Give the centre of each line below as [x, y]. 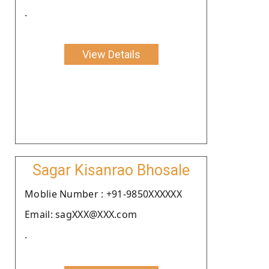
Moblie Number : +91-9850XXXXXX [103, 194]
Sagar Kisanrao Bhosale [111, 170]
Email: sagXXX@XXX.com [81, 214]
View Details [111, 54]
